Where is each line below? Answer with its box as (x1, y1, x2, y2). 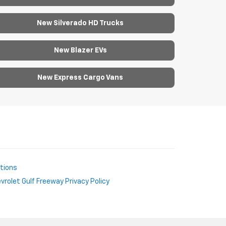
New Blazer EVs (53, 47, 107, 54)
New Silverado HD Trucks (37, 20, 124, 27)
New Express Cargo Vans (37, 74, 124, 82)
